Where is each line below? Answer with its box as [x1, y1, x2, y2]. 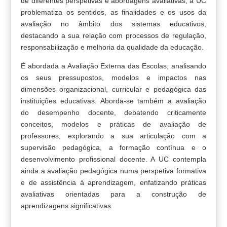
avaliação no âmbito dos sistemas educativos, [21, 20, 206, 28]
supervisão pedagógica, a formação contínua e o [21, 143, 206, 152]
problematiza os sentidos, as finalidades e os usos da [21, 8, 206, 16]
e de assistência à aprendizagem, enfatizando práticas [21, 178, 206, 186]
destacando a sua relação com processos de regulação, [21, 31, 206, 40]
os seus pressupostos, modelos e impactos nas [21, 73, 206, 82]
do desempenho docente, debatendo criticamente [21, 108, 206, 117]
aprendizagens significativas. [21, 202, 113, 210]
